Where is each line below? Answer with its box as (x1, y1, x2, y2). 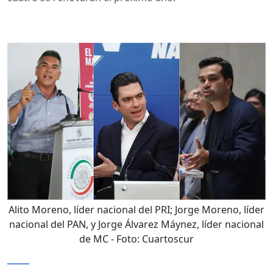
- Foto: (108, 232, 142, 246)
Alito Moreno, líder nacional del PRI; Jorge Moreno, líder (9, 203, 264, 217)
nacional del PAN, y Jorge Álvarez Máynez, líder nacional (9, 218, 264, 232)
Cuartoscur (142, 232, 194, 246)
